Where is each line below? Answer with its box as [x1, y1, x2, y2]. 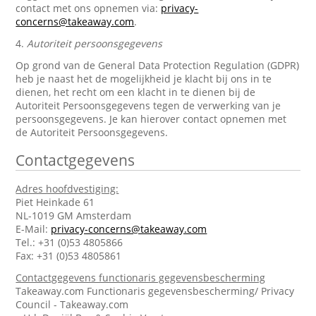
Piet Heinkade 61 [16, 195, 95, 209]
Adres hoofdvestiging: [16, 182, 119, 195]
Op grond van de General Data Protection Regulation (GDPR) [16, 59, 300, 72]
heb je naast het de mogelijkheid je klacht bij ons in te [16, 72, 272, 85]
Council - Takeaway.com [16, 298, 129, 311]
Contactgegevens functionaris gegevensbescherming [16, 271, 266, 284]
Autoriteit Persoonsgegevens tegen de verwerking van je [16, 99, 281, 112]
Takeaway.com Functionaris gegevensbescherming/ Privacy [16, 284, 295, 298]
